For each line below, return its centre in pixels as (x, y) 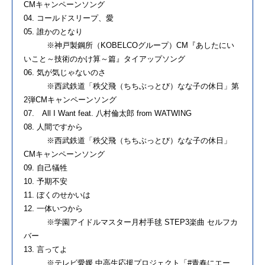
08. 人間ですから (53, 127)
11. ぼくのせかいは (57, 195)
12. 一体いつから (53, 208)
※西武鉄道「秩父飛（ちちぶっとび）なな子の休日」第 (131, 86)
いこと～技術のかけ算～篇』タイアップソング (104, 59)
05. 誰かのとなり (53, 31)
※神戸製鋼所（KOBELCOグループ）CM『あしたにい (129, 45)
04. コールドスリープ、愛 (69, 18)
